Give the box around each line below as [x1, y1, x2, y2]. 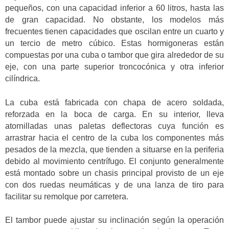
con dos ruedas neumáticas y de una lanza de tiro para [5, 180, 224, 189]
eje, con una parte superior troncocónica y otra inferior [5, 62, 224, 72]
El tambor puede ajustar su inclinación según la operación [5, 216, 224, 225]
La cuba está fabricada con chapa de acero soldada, [5, 98, 224, 107]
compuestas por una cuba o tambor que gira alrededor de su [5, 51, 224, 60]
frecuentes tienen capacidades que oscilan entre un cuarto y [5, 27, 224, 36]
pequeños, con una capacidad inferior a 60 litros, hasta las [5, 4, 224, 13]
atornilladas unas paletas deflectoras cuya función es [5, 121, 224, 130]
